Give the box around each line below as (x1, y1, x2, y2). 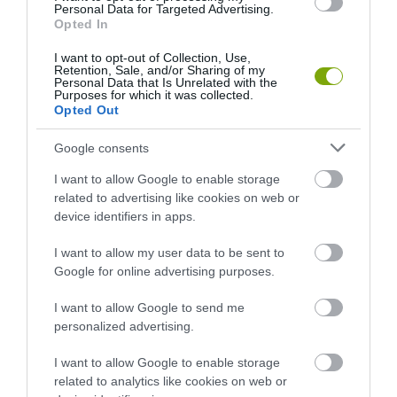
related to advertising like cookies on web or (54, 191, 300, 205)
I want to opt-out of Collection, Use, (54, 51, 251, 65)
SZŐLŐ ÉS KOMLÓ (203, 127, 315, 139)
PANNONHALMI (9, 108, 103, 121)
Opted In (54, 17, 109, 31)
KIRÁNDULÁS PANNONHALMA (203, 90, 383, 102)
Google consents (54, 140, 149, 155)
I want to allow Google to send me (54, 300, 245, 315)
